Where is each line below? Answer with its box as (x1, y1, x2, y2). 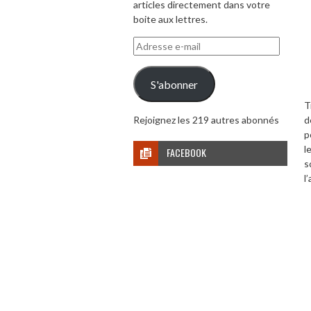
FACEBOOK (167, 145, 206, 160)
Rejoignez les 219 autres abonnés (133, 114, 279, 126)
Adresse (133, 37, 169, 50)
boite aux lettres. (133, 13, 208, 26)
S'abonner (150, 77, 198, 91)
